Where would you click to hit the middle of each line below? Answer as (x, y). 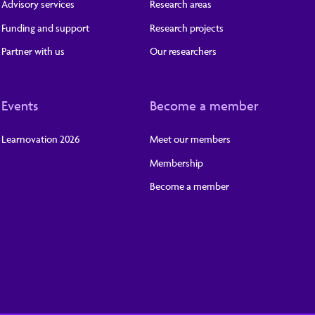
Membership (176, 162)
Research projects (186, 27)
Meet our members (190, 139)
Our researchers (183, 51)
